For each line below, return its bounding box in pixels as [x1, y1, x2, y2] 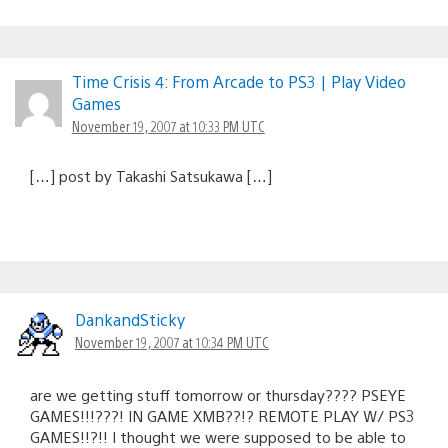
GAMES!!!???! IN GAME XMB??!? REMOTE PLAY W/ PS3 [30, 405, 414, 425]
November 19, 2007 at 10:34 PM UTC [75, 332, 269, 351]
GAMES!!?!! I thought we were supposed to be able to [30, 426, 406, 446]
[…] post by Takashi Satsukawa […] [30, 165, 272, 185]
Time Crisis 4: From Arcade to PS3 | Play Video [71, 70, 406, 92]
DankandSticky [75, 308, 185, 330]
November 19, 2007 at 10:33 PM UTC [71, 116, 265, 135]
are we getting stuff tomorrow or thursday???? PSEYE [30, 384, 406, 404]
